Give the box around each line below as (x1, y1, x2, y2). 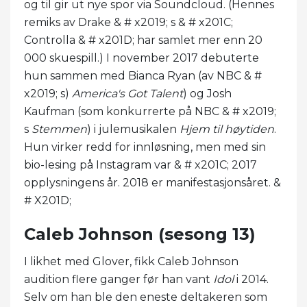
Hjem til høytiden (180, 122, 274, 136)
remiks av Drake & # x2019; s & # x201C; (24, 15, 233, 29)
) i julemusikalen (87, 122, 180, 136)
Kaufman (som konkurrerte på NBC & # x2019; (24, 104, 276, 118)
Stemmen (32, 122, 87, 136)
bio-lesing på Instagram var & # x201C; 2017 (24, 158, 257, 171)
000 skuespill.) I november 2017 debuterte (24, 51, 259, 64)
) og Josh (183, 86, 232, 100)
